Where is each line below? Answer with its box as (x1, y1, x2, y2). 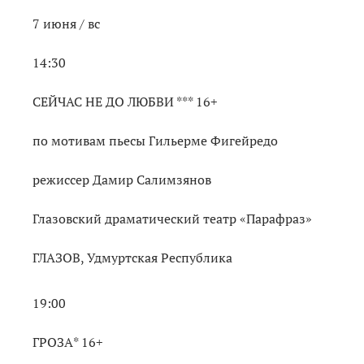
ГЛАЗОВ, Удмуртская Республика (32, 248, 232, 266)
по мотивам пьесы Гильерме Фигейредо (32, 131, 284, 149)
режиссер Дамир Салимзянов (32, 170, 214, 188)
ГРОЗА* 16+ (32, 332, 103, 351)
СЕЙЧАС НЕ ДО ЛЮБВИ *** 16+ (32, 92, 221, 110)
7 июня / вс (32, 14, 100, 32)
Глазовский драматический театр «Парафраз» (32, 209, 312, 227)
